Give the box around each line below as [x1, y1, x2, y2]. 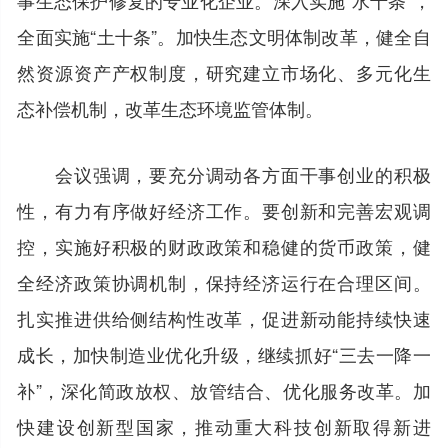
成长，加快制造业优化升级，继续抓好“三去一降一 [17, 340, 431, 367]
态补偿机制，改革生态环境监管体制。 [17, 94, 324, 121]
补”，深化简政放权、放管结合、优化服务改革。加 [17, 376, 431, 403]
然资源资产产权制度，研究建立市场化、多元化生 [17, 58, 431, 85]
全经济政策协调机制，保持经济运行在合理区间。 [17, 268, 431, 295]
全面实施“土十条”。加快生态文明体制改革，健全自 [17, 22, 431, 49]
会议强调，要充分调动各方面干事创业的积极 [17, 160, 431, 187]
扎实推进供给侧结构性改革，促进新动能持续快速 [17, 304, 431, 331]
